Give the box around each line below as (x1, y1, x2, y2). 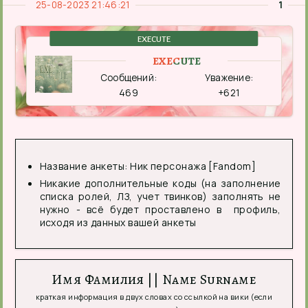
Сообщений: (100, 71, 157, 85)
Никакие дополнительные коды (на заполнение (39, 176, 281, 190)
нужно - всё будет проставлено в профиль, (39, 202, 281, 216)
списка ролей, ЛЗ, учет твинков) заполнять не (39, 189, 281, 203)
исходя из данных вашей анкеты (39, 215, 197, 229)
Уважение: (205, 71, 254, 85)
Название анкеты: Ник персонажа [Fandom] (39, 159, 256, 173)
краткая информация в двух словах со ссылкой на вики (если (35, 291, 273, 302)
